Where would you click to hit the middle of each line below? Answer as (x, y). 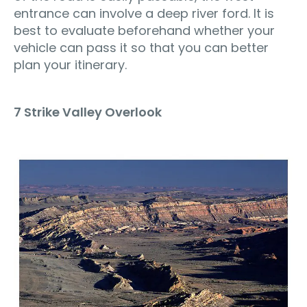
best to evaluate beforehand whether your (144, 30)
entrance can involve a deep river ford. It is (144, 13)
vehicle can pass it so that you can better (141, 47)
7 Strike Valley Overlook (88, 112)
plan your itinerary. (70, 64)
